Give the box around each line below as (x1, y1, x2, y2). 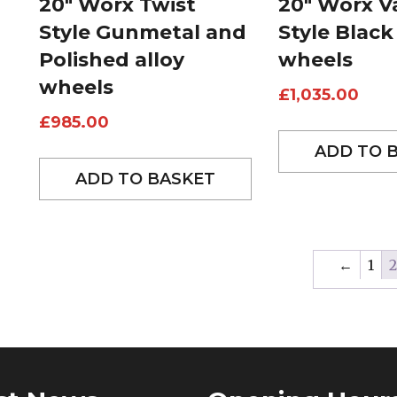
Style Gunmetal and (39, 19, 246, 44)
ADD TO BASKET (75, 168, 215, 189)
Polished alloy (39, 47, 184, 72)
